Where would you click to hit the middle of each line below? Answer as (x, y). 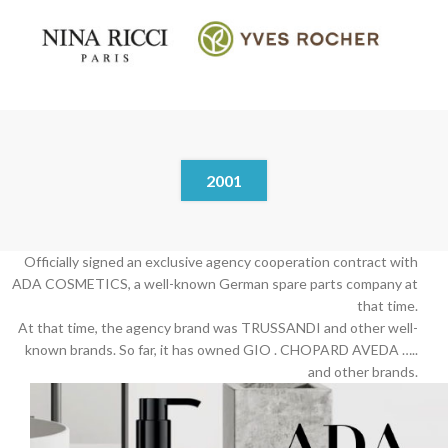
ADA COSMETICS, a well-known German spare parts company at (215, 283)
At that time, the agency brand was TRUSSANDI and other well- (218, 327)
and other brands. (363, 371)
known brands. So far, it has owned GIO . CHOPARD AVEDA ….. (221, 349)
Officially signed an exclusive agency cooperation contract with (221, 261)
